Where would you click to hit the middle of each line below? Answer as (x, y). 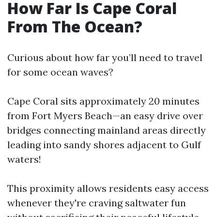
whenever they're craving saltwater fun (97, 203)
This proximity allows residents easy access (108, 188)
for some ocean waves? (60, 72)
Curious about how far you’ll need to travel (105, 57)
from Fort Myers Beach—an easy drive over (105, 116)
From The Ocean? (75, 26)
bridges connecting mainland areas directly (107, 130)
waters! (24, 159)
